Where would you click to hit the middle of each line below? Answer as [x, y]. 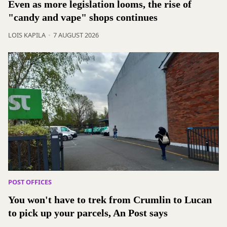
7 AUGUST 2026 [76, 35]
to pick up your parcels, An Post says [88, 213]
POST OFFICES [30, 182]
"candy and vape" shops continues [83, 17]
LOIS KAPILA [27, 35]
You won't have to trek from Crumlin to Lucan [110, 199]
